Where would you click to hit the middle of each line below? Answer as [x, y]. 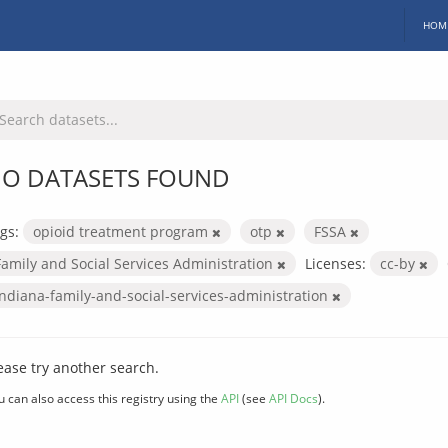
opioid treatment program [122, 231]
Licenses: [335, 263]
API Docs [293, 397]
